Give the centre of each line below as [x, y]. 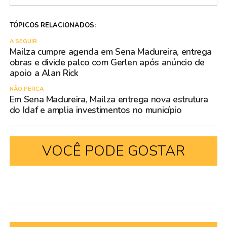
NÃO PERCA [26, 89]
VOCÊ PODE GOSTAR [113, 151]
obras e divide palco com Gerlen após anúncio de [107, 63]
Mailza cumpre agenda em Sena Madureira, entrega [111, 52]
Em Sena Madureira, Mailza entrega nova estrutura [109, 100]
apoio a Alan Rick [44, 73]
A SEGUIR [23, 42]
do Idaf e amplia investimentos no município [96, 110]
